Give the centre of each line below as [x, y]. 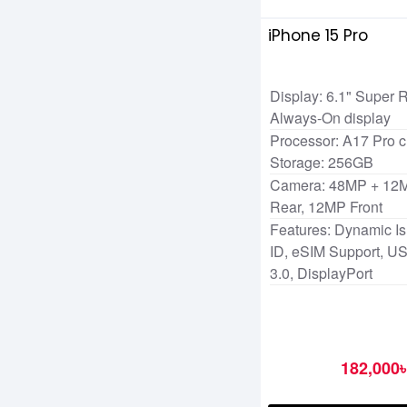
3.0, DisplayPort [321, 273]
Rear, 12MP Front [326, 207]
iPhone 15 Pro [318, 36]
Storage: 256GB [322, 163]
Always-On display [330, 118]
